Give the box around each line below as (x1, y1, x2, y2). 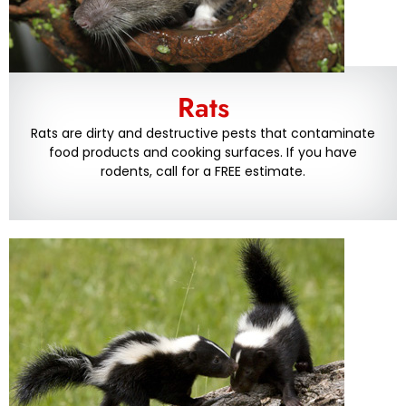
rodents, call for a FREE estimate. (101, 162, 305, 181)
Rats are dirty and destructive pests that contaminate (31, 124, 375, 143)
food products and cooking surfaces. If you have (49, 143, 357, 162)
